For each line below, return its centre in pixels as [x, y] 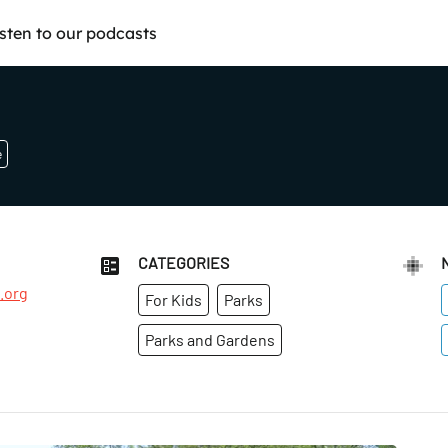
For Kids [174, 299]
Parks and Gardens [210, 339]
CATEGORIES [184, 262]
